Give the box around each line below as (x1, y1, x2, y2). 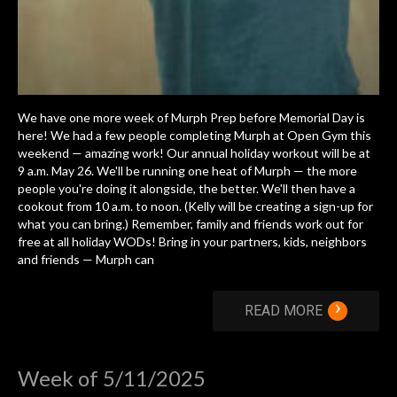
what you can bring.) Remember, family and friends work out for (18, 215, 363, 231)
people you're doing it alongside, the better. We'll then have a (18, 180, 355, 196)
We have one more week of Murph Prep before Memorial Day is (18, 109, 365, 125)
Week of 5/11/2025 (18, 364, 206, 391)
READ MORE (245, 301, 323, 319)
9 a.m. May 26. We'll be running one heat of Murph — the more (18, 162, 357, 178)
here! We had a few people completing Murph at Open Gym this (18, 127, 371, 143)
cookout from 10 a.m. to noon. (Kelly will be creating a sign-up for (18, 198, 373, 214)
